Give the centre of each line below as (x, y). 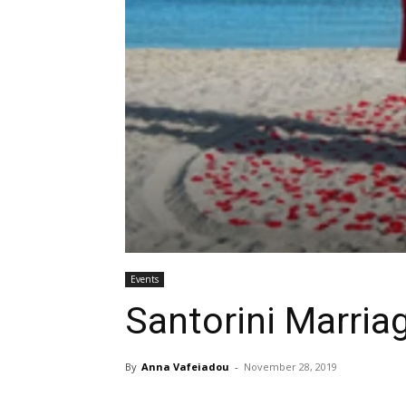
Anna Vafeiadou (185, 367)
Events (145, 279)
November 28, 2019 (290, 367)
